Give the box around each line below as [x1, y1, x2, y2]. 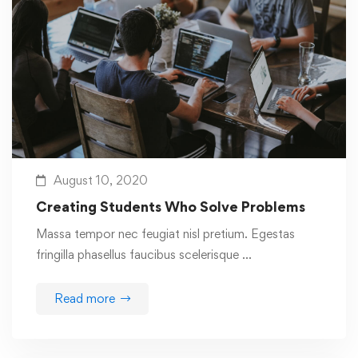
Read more [54, 291, 115, 307]
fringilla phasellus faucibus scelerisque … [36, 247, 252, 263]
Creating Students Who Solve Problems [36, 198, 305, 216]
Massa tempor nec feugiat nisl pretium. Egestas [36, 226, 295, 242]
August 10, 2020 [54, 173, 148, 189]
